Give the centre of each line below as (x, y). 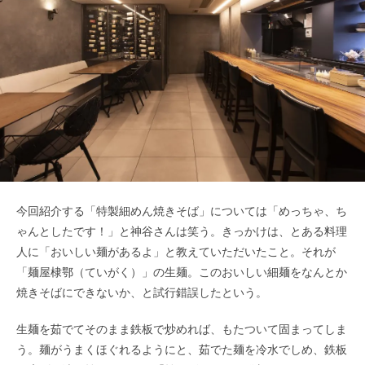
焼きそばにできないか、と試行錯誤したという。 (142, 293)
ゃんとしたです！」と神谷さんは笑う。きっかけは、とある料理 (182, 232)
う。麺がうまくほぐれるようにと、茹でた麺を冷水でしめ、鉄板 (182, 350)
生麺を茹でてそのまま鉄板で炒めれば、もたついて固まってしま (182, 330)
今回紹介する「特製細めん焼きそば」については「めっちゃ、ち (182, 211)
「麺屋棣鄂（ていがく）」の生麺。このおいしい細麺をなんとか (182, 273)
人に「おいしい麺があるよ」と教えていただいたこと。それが (176, 252)
